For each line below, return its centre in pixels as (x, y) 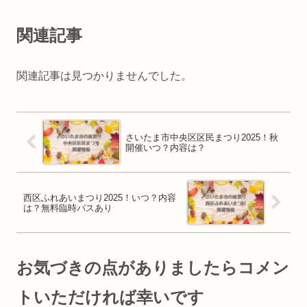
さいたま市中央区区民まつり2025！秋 (201, 137)
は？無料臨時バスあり (68, 208)
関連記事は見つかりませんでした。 (104, 75)
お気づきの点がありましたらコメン (153, 268)
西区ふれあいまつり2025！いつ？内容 (100, 197)
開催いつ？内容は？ (165, 147)
